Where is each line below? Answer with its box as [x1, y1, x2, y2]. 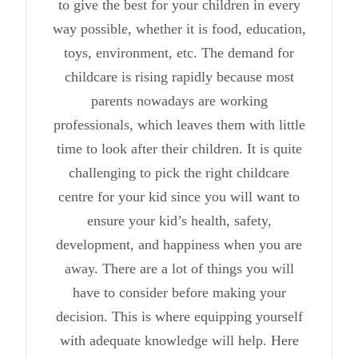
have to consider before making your [72, 284, 286, 300]
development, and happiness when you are [56, 236, 302, 253]
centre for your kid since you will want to [58, 188, 300, 205]
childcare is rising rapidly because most [64, 68, 294, 85]
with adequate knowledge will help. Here [59, 332, 299, 348]
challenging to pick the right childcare [69, 164, 289, 181]
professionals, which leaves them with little [53, 116, 305, 133]
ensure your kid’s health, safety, [86, 212, 272, 229]
